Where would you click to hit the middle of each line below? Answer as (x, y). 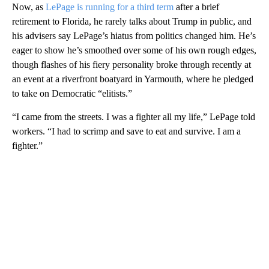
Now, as (29, 7)
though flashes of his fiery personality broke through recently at (131, 64)
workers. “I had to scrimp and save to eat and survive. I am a (126, 131)
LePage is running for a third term (110, 7)
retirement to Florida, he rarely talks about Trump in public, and (132, 21)
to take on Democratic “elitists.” (72, 93)
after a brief (196, 7)
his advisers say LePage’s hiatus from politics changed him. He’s (134, 35)
